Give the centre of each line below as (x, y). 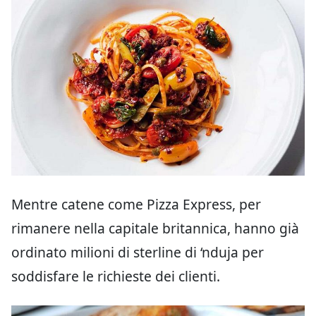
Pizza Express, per (204, 204)
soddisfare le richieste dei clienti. (116, 276)
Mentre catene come (77, 204)
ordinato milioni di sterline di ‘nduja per (138, 252)
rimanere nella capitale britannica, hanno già (155, 228)
